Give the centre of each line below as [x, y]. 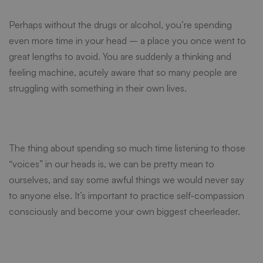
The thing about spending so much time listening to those [127, 148]
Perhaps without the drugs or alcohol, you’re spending [120, 25]
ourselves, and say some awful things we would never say [127, 180]
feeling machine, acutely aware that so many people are [123, 72]
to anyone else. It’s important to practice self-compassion [127, 195]
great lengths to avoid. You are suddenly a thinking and [120, 56]
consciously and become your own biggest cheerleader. [124, 211]
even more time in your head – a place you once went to [127, 41]
